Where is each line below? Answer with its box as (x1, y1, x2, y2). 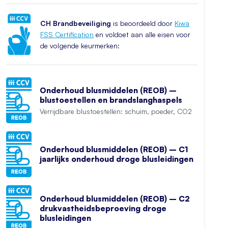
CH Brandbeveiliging (40, 18, 111, 27)
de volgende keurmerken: (40, 41, 120, 50)
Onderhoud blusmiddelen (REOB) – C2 (40, 193, 190, 204)
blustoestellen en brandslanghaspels (40, 95, 182, 105)
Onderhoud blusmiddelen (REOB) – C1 (40, 145, 188, 155)
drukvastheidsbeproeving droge (40, 203, 166, 213)
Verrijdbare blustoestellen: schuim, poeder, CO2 (40, 106, 192, 116)
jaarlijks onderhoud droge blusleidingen (40, 154, 193, 164)
